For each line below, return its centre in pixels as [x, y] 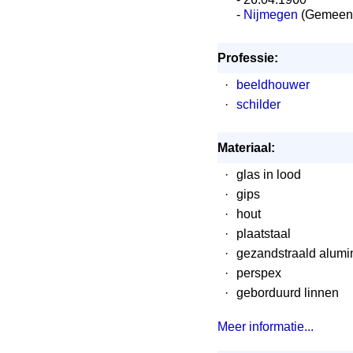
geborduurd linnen [288, 293]
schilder [258, 104]
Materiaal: [246, 148]
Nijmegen [271, 15]
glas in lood [269, 175]
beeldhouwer [273, 85]
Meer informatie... [266, 327]
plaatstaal [264, 234]
